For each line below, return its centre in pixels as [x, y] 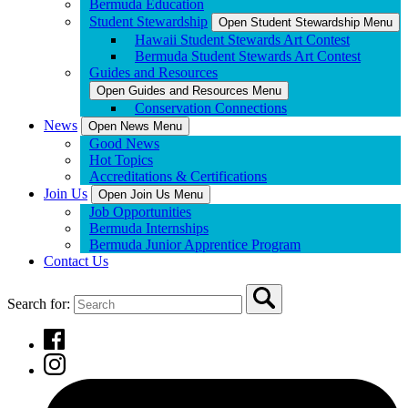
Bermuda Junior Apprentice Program [195, 245]
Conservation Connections [211, 108]
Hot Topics [121, 160]
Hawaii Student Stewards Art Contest [242, 40]
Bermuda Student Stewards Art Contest [248, 56]
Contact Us [76, 261]
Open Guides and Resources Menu [189, 91]
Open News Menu [135, 126]
